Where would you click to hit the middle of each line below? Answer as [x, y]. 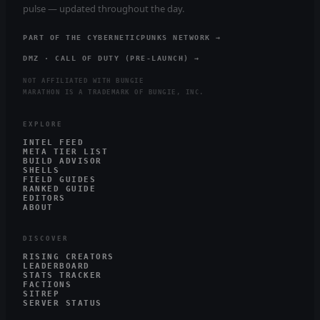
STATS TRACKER [62, 275]
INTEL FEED [53, 142]
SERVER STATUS [62, 303]
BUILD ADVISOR [62, 161]
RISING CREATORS [69, 257]
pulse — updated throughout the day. [104, 9]
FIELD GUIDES [59, 180]
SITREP [41, 294]
